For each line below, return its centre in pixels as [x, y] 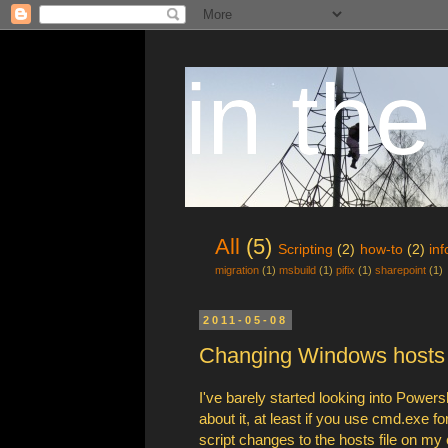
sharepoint [400, 270]
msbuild [297, 270]
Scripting [305, 249]
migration [236, 270]
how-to [381, 249]
